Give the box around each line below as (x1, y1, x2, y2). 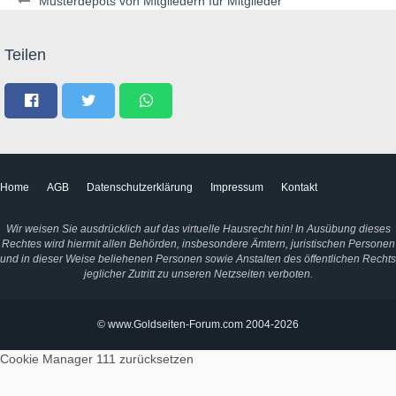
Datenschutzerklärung (87, 181, 193, 194)
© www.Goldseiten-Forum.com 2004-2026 (97, 318, 299, 331)
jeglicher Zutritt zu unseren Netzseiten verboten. (83, 268, 313, 280)
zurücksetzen (119, 352, 194, 366)
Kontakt (281, 181, 317, 194)
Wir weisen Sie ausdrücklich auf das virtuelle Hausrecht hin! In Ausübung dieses (5, 223, 391, 235)
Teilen (4, 46, 46, 64)
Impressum (210, 181, 263, 194)
